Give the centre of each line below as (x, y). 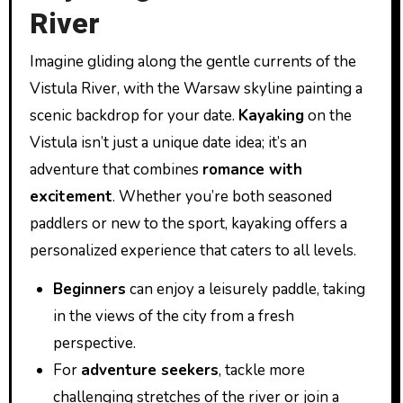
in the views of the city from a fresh (173, 316)
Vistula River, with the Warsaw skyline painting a (196, 88)
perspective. (94, 343)
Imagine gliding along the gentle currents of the (193, 61)
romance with (252, 169)
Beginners (89, 289)
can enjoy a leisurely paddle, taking (245, 289)
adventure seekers (149, 370)
